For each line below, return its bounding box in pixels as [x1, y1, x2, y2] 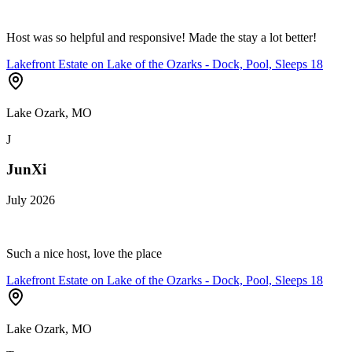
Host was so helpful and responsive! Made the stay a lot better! [6, 30, 317, 44]
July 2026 [6, 193, 55, 207]
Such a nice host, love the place [6, 247, 162, 261]
